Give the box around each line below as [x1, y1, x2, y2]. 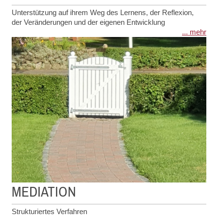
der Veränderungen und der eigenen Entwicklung [12, 18, 165, 26]
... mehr [182, 27, 206, 36]
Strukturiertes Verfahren [12, 207, 87, 216]
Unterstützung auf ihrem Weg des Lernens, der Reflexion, [12, 8, 194, 17]
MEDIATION [12, 183, 76, 200]
